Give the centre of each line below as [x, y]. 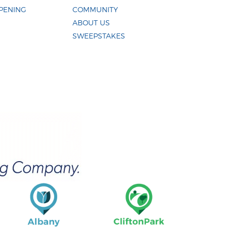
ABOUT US [91, 23]
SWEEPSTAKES [99, 36]
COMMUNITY [95, 9]
